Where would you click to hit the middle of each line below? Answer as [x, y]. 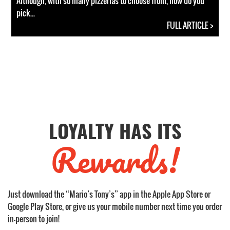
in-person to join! [34, 219]
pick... [26, 13]
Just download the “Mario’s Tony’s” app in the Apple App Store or [109, 194]
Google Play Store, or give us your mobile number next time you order [115, 206]
